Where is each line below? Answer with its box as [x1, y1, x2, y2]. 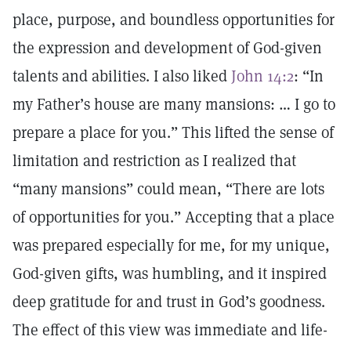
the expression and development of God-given [13, 38, 322, 58]
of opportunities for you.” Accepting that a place [13, 207, 335, 227]
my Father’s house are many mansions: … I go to [13, 94, 335, 114]
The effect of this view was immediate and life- [13, 320, 327, 340]
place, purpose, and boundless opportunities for [13, 9, 335, 30]
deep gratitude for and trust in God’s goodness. [13, 291, 325, 312]
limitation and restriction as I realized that [13, 150, 296, 171]
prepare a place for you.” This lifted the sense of [13, 122, 334, 143]
